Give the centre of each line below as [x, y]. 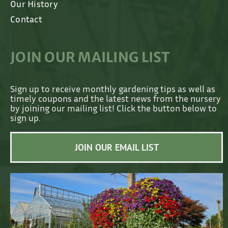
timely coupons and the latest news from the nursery [115, 98]
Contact [26, 19]
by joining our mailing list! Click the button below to [113, 108]
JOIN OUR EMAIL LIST [117, 148]
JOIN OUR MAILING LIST [90, 58]
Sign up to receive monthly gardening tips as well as [112, 89]
